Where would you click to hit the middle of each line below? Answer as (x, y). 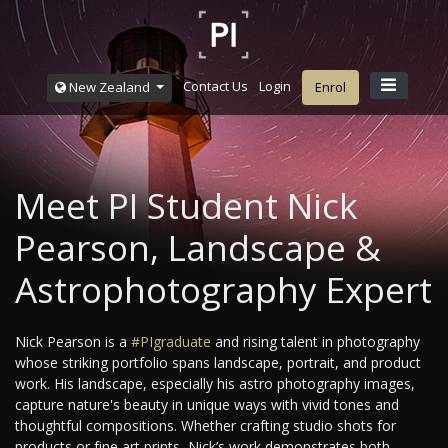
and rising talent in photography (315, 342)
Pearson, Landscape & (198, 248)
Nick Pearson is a (73, 342)
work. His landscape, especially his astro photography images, (215, 384)
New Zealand (110, 87)
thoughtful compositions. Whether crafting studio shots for (205, 426)
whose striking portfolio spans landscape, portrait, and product (218, 363)
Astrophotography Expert (223, 290)
